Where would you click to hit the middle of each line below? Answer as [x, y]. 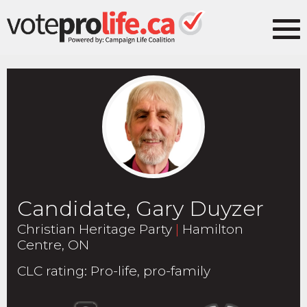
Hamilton [211, 229]
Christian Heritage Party [96, 229]
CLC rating [51, 271]
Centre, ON [53, 245]
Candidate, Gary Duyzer [140, 208]
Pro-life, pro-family [150, 271]
